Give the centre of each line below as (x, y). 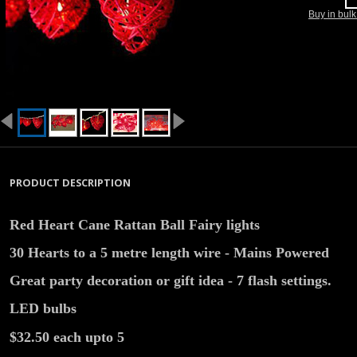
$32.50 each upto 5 (67, 337)
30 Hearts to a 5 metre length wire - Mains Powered (169, 253)
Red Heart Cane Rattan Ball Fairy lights (135, 225)
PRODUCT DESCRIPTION (70, 182)
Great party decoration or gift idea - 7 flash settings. (171, 280)
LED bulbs (43, 308)
